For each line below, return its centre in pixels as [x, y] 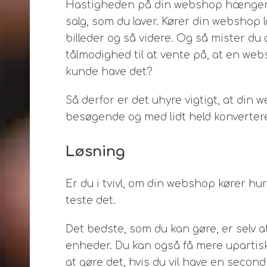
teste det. [91, 201]
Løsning [95, 152]
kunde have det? [109, 72]
